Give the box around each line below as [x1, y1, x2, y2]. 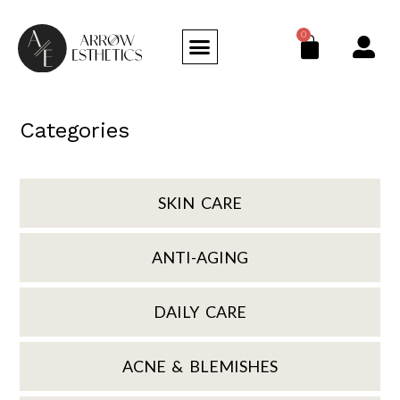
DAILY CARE [154, 302, 246, 322]
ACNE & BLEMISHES [121, 356, 279, 377]
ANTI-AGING [152, 247, 248, 268]
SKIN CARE [158, 193, 242, 213]
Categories [20, 118, 130, 144]
